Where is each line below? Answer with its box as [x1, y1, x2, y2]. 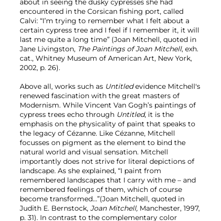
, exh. [182, 44, 198, 54]
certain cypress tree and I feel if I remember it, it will [20, 26, 199, 35]
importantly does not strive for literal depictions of [20, 157, 194, 166]
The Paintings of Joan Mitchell [77, 44, 182, 54]
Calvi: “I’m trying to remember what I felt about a [20, 16, 189, 26]
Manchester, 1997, [138, 204, 200, 213]
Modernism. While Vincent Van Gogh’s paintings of [20, 101, 196, 110]
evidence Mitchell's [133, 82, 200, 91]
